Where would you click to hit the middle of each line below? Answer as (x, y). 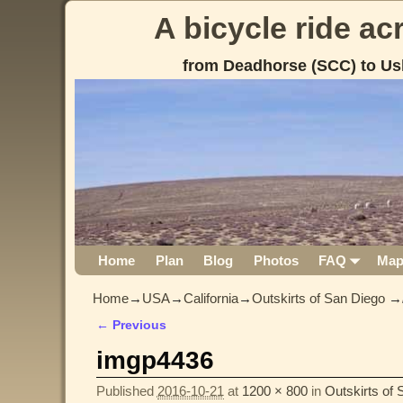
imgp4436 (155, 360)
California (211, 299)
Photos (276, 261)
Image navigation (170, 342)
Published (126, 390)
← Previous (131, 326)
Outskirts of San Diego (318, 299)
